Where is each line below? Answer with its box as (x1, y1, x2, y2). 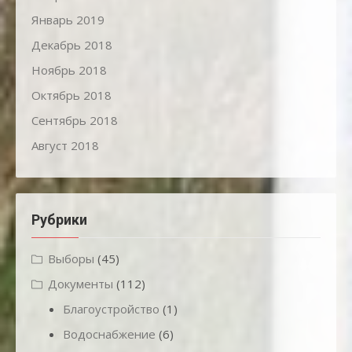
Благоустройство (63, 301, 159, 317)
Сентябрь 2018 (31, 112, 118, 129)
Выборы (48, 251, 94, 267)
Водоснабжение (63, 326, 156, 343)
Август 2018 (31, 137, 99, 154)
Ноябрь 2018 (31, 62, 107, 79)
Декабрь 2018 (31, 37, 112, 53)
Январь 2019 (31, 12, 104, 28)
